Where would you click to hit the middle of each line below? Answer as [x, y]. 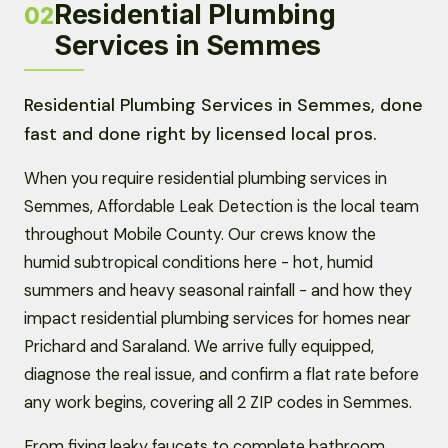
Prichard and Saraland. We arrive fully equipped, [199, 347]
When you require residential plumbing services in [205, 179]
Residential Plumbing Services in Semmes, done [223, 105]
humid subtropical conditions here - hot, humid [198, 263]
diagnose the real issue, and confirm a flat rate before [221, 375]
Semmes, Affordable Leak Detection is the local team [221, 207]
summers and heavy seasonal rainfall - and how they [218, 291]
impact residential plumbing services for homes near [217, 319]
